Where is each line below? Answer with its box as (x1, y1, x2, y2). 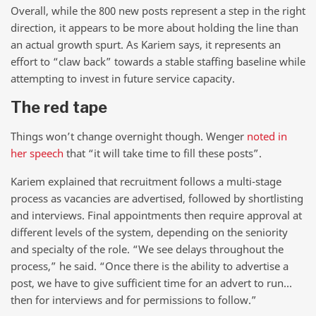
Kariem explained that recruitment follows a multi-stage (11, 174, 281, 188)
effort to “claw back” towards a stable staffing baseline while (11, 54, 305, 69)
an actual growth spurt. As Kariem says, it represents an (11, 37, 281, 52)
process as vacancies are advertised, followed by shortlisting (11, 190, 303, 205)
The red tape (11, 97, 107, 116)
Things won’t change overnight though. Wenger (11, 129, 247, 144)
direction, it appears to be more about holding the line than (11, 20, 298, 35)
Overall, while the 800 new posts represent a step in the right (11, 4, 305, 18)
